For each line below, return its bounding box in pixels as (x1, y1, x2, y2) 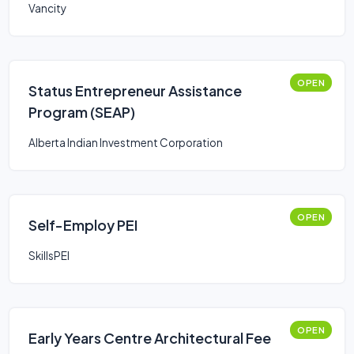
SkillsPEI (28, 249, 70, 262)
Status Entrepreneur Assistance (28, 81, 242, 100)
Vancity (28, 2, 66, 15)
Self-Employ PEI (28, 216, 137, 234)
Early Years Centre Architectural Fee (28, 329, 271, 347)
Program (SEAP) (28, 103, 135, 121)
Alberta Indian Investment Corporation (28, 136, 223, 149)
